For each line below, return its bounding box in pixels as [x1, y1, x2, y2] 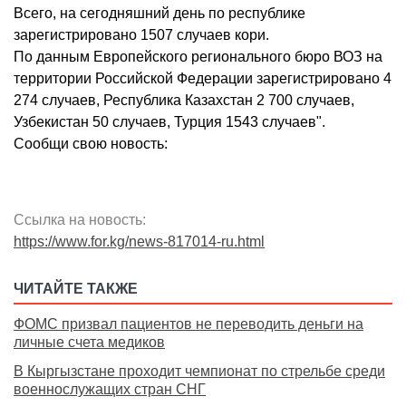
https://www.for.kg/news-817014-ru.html [14, 234, 265, 250]
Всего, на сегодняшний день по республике [14, 5, 305, 22]
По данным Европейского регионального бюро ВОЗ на [14, 49, 382, 65]
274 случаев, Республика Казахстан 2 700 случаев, [14, 92, 354, 109]
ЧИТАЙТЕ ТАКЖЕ [14, 281, 138, 297]
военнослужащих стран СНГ [14, 382, 206, 398]
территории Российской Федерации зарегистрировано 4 [14, 71, 391, 87]
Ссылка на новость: [14, 212, 146, 228]
